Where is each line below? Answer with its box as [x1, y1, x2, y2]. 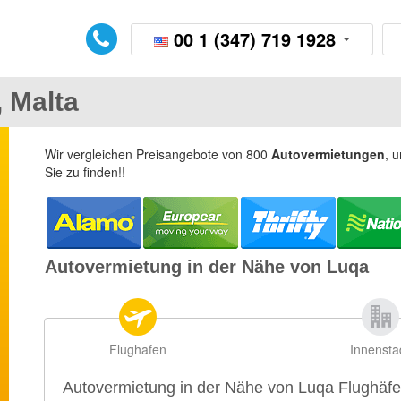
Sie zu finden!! [45, 163, 125, 181]
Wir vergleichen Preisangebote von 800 [45, 145, 271, 163]
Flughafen [108, 340, 166, 358]
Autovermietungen [271, 145, 385, 163]
